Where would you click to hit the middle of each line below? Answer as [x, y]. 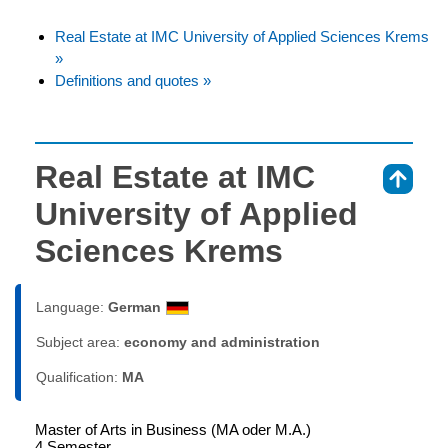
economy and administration [222, 341]
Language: [72, 306]
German [134, 306]
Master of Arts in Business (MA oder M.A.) [173, 429]
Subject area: [80, 341]
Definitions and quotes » [133, 80]
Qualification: [79, 376]
